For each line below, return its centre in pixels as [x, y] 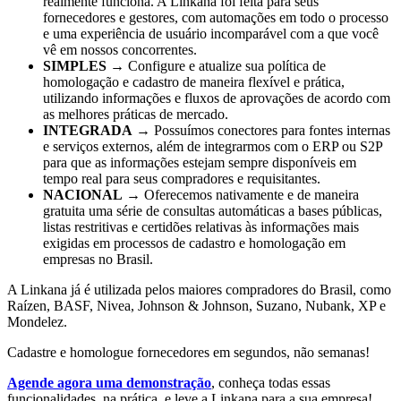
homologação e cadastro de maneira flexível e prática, [194, 82]
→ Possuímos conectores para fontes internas [261, 131]
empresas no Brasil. [98, 260]
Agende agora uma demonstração [109, 383]
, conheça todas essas [271, 383]
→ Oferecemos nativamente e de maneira [241, 195]
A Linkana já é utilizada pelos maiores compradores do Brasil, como [199, 290]
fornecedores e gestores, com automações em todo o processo [216, 18]
